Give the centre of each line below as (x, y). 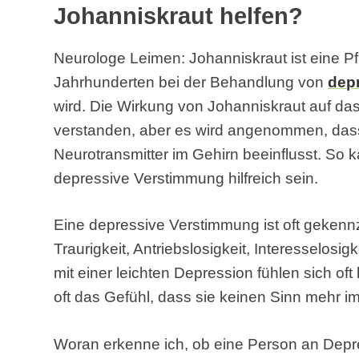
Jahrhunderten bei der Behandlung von (191, 83)
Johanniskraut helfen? (179, 16)
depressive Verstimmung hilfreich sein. (186, 179)
